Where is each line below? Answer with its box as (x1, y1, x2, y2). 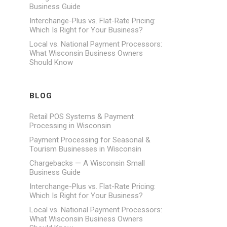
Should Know (29, 58, 73, 67)
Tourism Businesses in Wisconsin (29, 144, 142, 154)
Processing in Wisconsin (29, 121, 111, 130)
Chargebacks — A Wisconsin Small (29, 159, 145, 168)
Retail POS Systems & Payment (29, 112, 134, 121)
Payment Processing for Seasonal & (29, 135, 151, 144)
